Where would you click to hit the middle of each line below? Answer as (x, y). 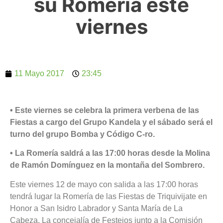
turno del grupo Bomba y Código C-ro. (82, 134)
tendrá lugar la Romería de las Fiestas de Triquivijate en (109, 196)
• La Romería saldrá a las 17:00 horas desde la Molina (110, 153)
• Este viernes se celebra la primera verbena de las (105, 110)
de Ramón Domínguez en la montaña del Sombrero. (108, 165)
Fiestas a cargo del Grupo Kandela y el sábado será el (111, 122)
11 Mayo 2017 (39, 73)
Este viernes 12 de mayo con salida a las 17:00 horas (104, 184)
